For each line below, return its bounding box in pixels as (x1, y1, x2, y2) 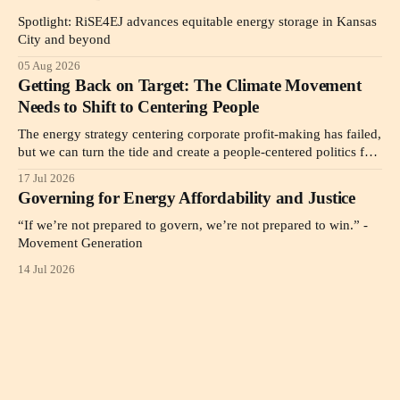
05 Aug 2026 (18, 59, 80, 72)
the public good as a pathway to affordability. (18, 162, 271, 177)
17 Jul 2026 (18, 171, 75, 185)
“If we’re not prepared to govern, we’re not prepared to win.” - (18, 217, 368, 232)
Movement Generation (18, 235, 143, 250)
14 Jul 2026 (18, 262, 75, 276)
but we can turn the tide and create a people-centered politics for (18, 144, 376, 159)
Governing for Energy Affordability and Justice (18, 187, 355, 207)
